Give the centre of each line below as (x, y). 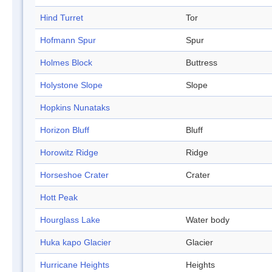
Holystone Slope (71, 85)
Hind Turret (62, 18)
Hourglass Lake (70, 220)
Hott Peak (59, 198)
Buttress (202, 63)
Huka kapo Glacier (76, 243)
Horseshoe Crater (74, 175)
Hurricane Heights (75, 265)
